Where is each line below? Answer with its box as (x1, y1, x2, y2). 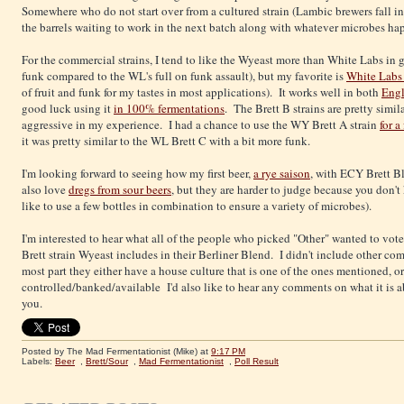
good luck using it (22, 100, 114, 117)
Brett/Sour (86, 355, 128, 366)
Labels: (22, 355, 55, 366)
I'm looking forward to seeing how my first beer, (22, 165, 253, 182)
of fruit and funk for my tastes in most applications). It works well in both (22, 84, 381, 101)
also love (22, 181, 69, 198)
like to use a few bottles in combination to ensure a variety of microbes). (22, 197, 372, 215)
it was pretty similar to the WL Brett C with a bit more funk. (22, 133, 310, 150)
